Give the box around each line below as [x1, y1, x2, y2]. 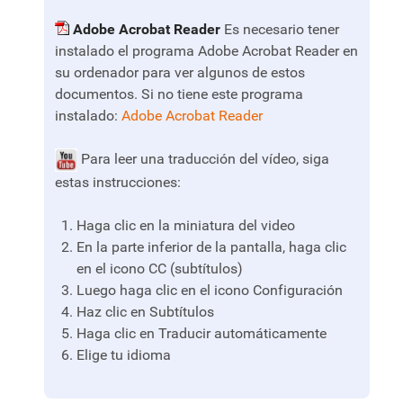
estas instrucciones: [55, 173, 181, 191]
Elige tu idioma [76, 345, 171, 363]
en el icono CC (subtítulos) [76, 259, 243, 277]
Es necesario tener [220, 21, 339, 39]
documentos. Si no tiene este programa [55, 85, 303, 103]
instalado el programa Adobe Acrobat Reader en [55, 42, 358, 60]
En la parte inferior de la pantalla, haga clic [76, 237, 346, 255]
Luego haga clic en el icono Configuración [76, 281, 343, 299]
